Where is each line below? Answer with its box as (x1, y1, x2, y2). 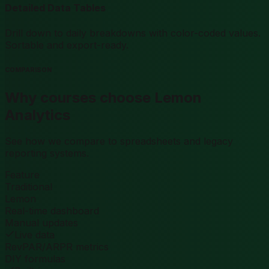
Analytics (5, 106, 70, 124)
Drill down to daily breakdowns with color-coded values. (5, 26, 261, 39)
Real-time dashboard (5, 205, 99, 217)
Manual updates (5, 217, 78, 229)
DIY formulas (5, 253, 65, 265)
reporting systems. (5, 147, 89, 160)
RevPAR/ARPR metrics (5, 241, 109, 253)
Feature (5, 169, 40, 181)
